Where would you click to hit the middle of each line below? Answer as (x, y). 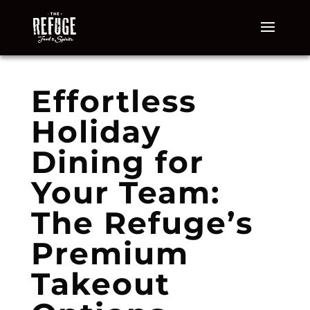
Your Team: (126, 192)
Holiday (96, 131)
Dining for (117, 162)
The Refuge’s (142, 222)
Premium (110, 253)
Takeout (100, 283)
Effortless (113, 101)
